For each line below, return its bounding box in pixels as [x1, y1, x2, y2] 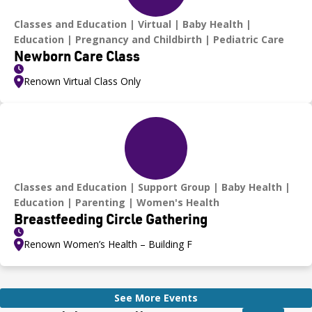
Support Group [138, 180, 210, 194]
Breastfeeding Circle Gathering [14, 209, 208, 228]
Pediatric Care [213, 32, 284, 46]
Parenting [75, 195, 125, 209]
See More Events [114, 290, 198, 304]
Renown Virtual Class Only [24, 74, 141, 88]
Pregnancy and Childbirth [75, 32, 202, 46]
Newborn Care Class [14, 46, 140, 65]
